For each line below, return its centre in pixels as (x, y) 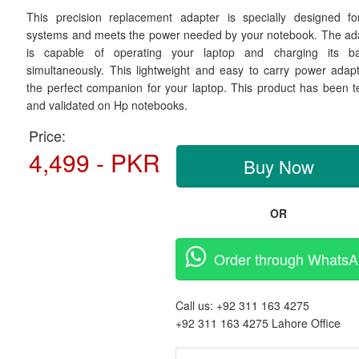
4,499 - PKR (95, 162)
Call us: (196, 305)
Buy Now (278, 166)
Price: (48, 135)
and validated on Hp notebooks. (107, 105)
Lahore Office (307, 323)
